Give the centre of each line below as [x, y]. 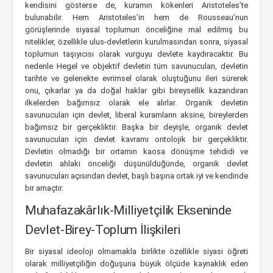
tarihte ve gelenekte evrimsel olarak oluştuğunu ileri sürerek [136, 78]
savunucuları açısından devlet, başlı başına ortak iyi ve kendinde [136, 176]
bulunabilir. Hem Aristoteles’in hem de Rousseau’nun [136, 17]
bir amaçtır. [44, 188]
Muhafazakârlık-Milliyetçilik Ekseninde [129, 210]
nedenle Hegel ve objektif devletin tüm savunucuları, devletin [136, 66]
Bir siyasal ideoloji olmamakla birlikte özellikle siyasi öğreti [136, 251]
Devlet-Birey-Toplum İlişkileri [103, 230]
